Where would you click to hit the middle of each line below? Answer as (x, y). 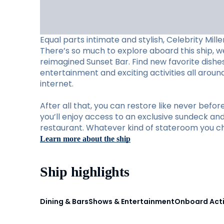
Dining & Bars (64, 201)
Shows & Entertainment (131, 201)
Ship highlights (85, 172)
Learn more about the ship (85, 139)
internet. (57, 84)
